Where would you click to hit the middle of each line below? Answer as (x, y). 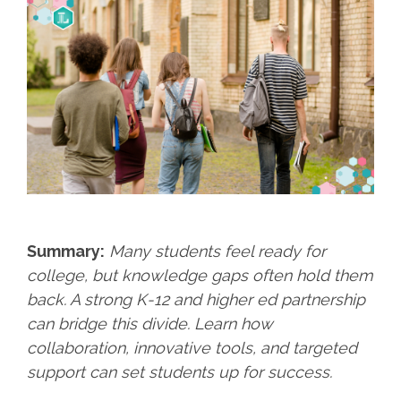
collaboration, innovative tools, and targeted (192, 347)
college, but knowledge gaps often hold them (200, 275)
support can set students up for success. (181, 371)
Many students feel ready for (218, 251)
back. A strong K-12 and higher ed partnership (196, 299)
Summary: (66, 251)
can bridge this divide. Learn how (149, 323)
